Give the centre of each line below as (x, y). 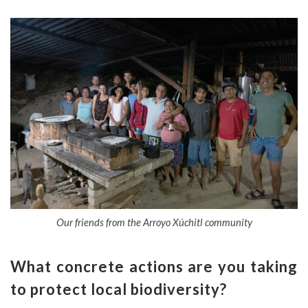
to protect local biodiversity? (119, 289)
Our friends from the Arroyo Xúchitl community (154, 222)
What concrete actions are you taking (154, 267)
